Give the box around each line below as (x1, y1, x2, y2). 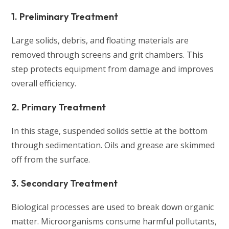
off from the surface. (11, 154, 90, 166)
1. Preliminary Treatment (11, 11, 119, 23)
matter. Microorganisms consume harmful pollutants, (11, 216, 217, 227)
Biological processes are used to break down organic (11, 201, 214, 213)
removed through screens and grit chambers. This (11, 49, 204, 61)
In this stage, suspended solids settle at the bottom (11, 125, 208, 137)
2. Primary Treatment (11, 101, 106, 113)
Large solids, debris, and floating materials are (11, 35, 189, 47)
